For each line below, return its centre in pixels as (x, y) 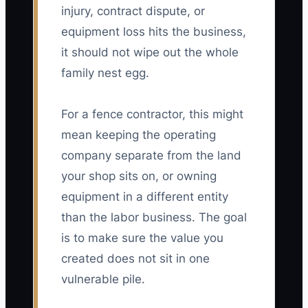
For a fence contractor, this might (152, 114)
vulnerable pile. (103, 279)
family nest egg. (105, 73)
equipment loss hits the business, (154, 32)
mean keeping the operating (139, 135)
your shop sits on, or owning (139, 176)
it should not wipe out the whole (150, 53)
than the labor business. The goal (154, 218)
